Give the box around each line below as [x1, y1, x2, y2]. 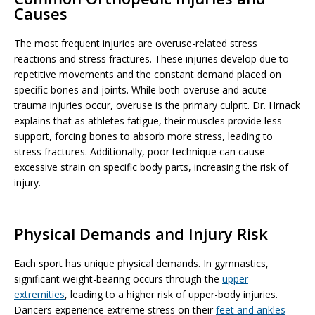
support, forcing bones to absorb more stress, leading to [14, 129, 273, 143]
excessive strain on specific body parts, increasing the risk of [14, 160, 288, 174]
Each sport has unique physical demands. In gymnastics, [14, 257, 269, 270]
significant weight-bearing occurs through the [14, 272, 222, 285]
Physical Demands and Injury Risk [14, 223, 268, 244]
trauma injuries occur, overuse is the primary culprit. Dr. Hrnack [14, 98, 300, 112]
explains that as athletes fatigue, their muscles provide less [14, 114, 282, 127]
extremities [14, 288, 65, 301]
